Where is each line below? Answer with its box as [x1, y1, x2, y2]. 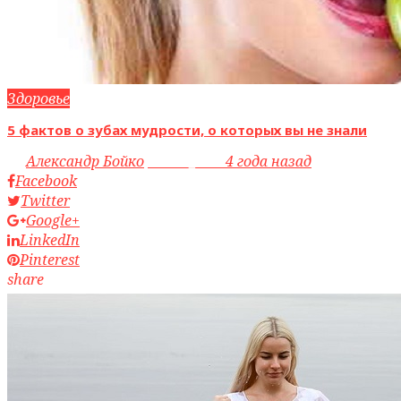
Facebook [15, 171, 77, 192]
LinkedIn [20, 230, 80, 251]
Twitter [21, 191, 70, 211]
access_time [148, 151, 226, 172]
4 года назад [226, 151, 311, 172]
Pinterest [20, 250, 80, 270]
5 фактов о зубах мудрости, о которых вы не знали [7, 121, 367, 140]
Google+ [26, 210, 80, 231]
